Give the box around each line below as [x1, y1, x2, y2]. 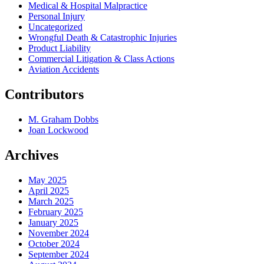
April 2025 [28, 185, 69, 196]
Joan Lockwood [28, 124, 88, 135]
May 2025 [28, 174, 67, 185]
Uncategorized [28, 22, 82, 32]
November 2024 [28, 227, 89, 238]
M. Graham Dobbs [28, 114, 98, 124]
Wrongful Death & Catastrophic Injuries [28, 32, 177, 43]
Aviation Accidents [28, 64, 99, 75]
